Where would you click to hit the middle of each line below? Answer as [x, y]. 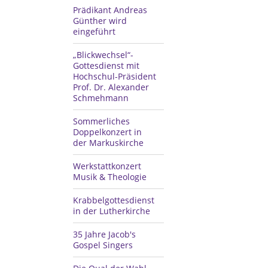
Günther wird [100, 21]
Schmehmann [101, 98]
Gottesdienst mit [106, 66]
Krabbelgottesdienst [114, 200]
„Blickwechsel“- [103, 55]
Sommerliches [101, 121]
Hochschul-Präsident [115, 76]
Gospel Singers [103, 245]
